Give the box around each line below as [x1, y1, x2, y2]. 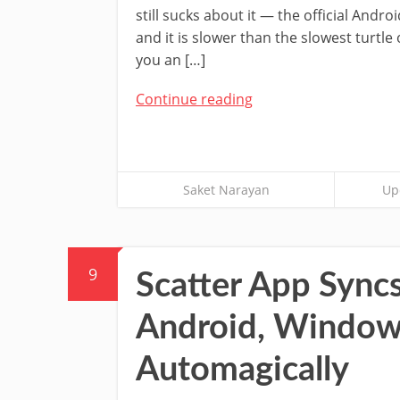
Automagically [136, 352, 349, 387]
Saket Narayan [182, 180, 270, 198]
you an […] [136, 49, 205, 70]
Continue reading [136, 88, 253, 109]
